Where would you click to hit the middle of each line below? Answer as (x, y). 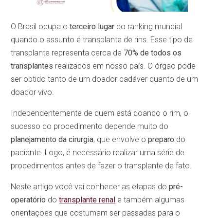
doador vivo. (33, 92)
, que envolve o (121, 139)
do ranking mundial (148, 26)
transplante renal (87, 200)
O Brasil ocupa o (40, 26)
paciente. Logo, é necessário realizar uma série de (98, 152)
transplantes (32, 66)
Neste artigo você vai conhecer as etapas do (90, 187)
